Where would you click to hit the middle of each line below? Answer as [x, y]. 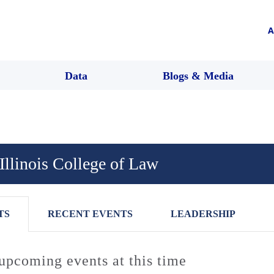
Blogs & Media [198, 76]
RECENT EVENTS [90, 213]
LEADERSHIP [203, 213]
